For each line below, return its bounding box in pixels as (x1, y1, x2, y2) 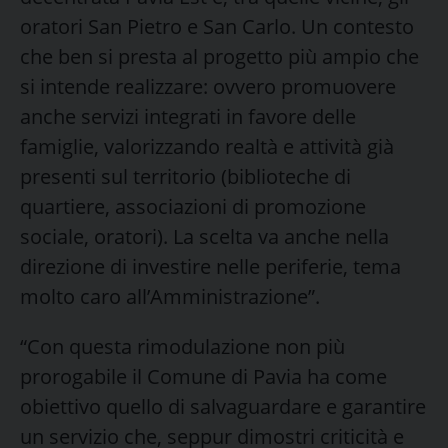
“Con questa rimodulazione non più (20, 332, 345, 360)
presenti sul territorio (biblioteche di (20, 162, 351, 190)
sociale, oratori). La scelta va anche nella (20, 222, 389, 250)
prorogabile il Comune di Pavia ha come (20, 362, 387, 390)
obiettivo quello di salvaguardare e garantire (20, 392, 426, 420)
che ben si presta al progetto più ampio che (20, 42, 419, 70)
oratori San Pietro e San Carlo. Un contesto (20, 12, 414, 40)
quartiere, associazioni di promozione (20, 192, 366, 220)
